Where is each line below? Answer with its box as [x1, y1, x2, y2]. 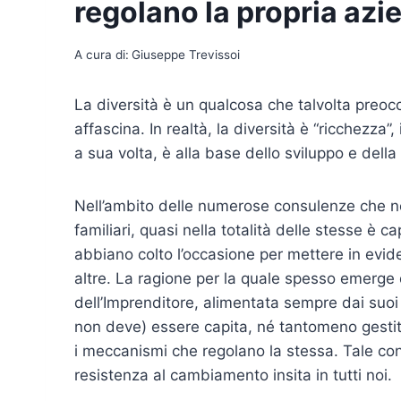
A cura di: [74, 47, 129, 63]
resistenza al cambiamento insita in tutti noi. [74, 366, 392, 385]
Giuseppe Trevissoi [132, 47, 241, 63]
